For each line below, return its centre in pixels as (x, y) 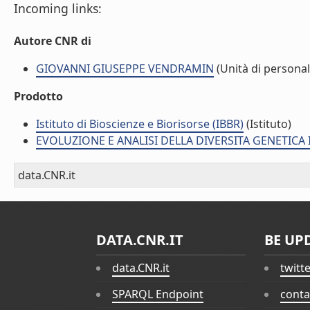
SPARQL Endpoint (158, 294)
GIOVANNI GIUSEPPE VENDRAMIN (125, 69)
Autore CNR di (53, 41)
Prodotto (38, 96)
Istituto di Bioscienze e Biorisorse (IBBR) (140, 124)
